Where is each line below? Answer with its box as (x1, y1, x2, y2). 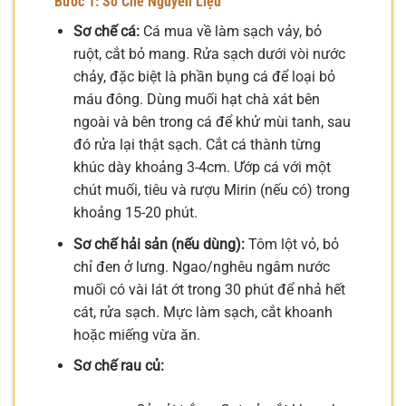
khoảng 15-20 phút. (72, 204, 198, 222)
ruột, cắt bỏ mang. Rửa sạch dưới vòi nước (72, 45, 345, 63)
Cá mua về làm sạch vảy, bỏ (139, 23, 322, 41)
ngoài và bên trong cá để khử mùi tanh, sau (72, 113, 351, 131)
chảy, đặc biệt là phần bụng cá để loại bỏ (72, 68, 335, 86)
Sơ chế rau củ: (72, 357, 164, 375)
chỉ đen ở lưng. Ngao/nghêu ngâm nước (72, 257, 330, 275)
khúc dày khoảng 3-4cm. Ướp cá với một (72, 159, 331, 177)
